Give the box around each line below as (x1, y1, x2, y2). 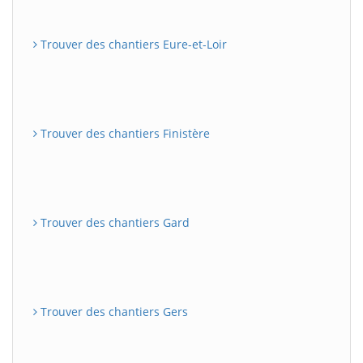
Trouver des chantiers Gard (37, 214, 190, 230)
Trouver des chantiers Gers (37, 303, 188, 319)
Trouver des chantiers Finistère (37, 125, 210, 141)
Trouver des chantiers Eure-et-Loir (37, 36, 227, 52)
